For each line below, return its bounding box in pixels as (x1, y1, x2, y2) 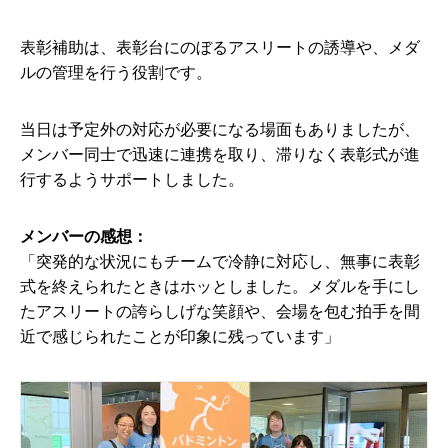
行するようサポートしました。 (20, 169, 244, 190)
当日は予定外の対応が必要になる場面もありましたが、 (20, 119, 420, 140)
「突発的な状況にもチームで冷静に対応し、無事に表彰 (20, 251, 420, 272)
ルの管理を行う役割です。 (20, 62, 212, 83)
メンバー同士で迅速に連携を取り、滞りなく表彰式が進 (20, 144, 420, 165)
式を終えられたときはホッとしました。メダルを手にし (20, 276, 420, 297)
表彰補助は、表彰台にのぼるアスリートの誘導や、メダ (20, 37, 420, 58)
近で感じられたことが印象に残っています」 (20, 326, 340, 347)
